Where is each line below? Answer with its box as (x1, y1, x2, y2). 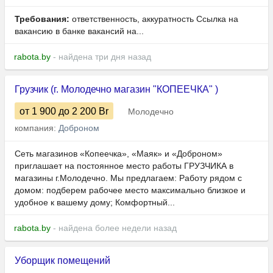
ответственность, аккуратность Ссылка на (69, 14, 238, 24)
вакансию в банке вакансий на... (15, 26, 144, 37)
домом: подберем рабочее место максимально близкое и (15, 185, 246, 196)
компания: (15, 123, 58, 133)
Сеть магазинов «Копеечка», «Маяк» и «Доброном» (15, 149, 222, 159)
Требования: (15, 14, 69, 24)
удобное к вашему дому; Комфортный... (15, 197, 175, 208)
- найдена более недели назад (51, 223, 177, 233)
